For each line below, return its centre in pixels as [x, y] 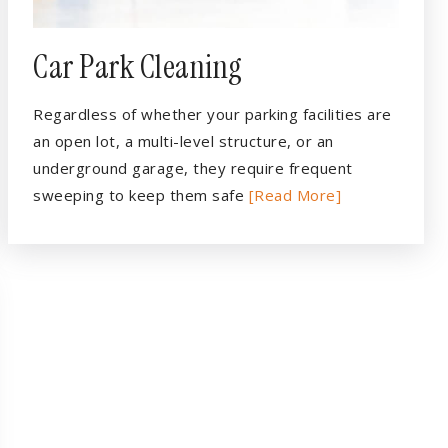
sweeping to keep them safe [141, 195]
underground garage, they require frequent [193, 168]
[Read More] [294, 195]
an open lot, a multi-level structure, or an [183, 141]
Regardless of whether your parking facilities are [212, 114]
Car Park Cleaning [138, 67]
